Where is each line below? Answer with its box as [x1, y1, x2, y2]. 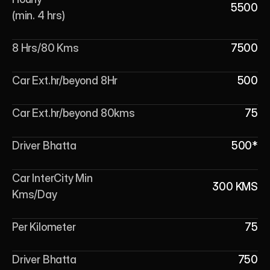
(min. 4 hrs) [12, 9, 65, 22]
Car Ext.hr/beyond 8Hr [12, 74, 118, 87]
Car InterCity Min [12, 172, 93, 184]
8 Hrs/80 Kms [12, 42, 79, 54]
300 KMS [212, 180, 258, 193]
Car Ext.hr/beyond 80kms [12, 107, 135, 119]
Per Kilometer [12, 221, 76, 233]
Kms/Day [12, 188, 57, 201]
